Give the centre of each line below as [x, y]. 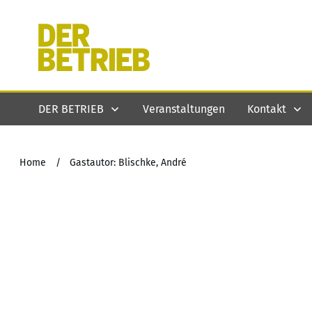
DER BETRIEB [71, 109]
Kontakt [267, 109]
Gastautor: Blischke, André [128, 163]
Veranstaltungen [184, 109]
